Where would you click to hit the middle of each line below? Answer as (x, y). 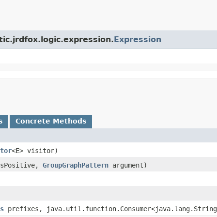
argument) (128, 165)
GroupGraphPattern (76, 165)
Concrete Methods (51, 121)
